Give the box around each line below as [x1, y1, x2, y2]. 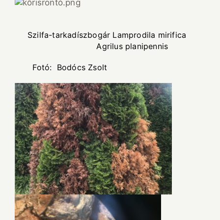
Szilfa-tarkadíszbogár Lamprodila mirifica [27, 30, 187, 40]
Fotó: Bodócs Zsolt [15, 62, 110, 73]
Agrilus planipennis [15, 41, 184, 52]
